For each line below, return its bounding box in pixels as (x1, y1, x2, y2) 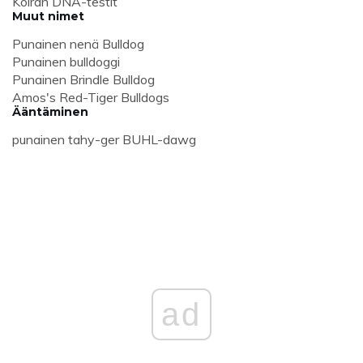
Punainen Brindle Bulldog (12, 71, 155, 88)
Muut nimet (12, 9, 84, 24)
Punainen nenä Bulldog (12, 36, 144, 53)
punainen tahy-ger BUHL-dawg (12, 131, 196, 148)
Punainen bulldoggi (12, 53, 120, 70)
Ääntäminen (12, 105, 88, 120)
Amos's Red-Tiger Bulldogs (12, 89, 169, 106)
